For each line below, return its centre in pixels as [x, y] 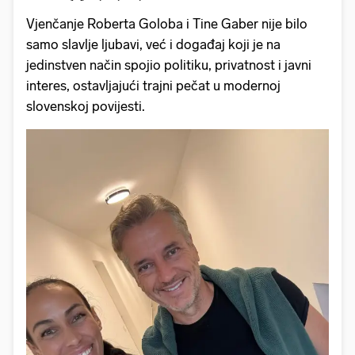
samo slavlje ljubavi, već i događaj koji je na [153, 45]
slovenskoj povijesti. [86, 107]
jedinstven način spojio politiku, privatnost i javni [169, 65]
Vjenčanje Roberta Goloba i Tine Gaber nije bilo [167, 24]
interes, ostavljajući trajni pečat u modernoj [153, 86]
